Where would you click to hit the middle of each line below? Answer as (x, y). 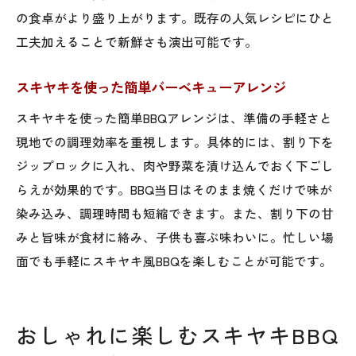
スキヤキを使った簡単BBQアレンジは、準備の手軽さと (174, 117)
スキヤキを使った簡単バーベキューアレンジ (151, 87)
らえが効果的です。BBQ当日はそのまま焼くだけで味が (174, 189)
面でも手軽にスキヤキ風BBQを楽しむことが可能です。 (174, 260)
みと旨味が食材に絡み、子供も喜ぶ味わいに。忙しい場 (175, 236)
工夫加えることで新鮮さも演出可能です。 (137, 41)
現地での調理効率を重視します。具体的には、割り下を (175, 141)
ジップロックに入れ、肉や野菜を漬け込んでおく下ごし (175, 165)
